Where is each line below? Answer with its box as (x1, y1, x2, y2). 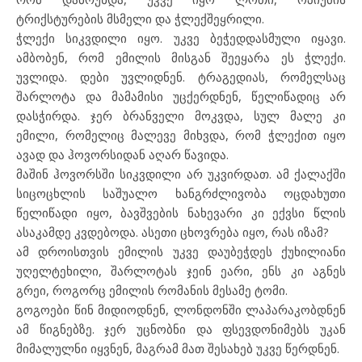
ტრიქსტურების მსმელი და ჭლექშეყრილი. (16, 10, 264, 27)
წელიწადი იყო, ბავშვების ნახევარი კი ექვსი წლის (16, 204, 346, 221)
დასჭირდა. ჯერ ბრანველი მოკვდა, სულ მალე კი (16, 107, 346, 124)
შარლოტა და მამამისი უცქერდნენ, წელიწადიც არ (16, 87, 346, 104)
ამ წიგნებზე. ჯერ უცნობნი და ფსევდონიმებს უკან (16, 320, 346, 337)
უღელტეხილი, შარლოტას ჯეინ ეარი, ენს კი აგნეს (16, 262, 346, 279)
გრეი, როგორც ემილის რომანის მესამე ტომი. (16, 281, 288, 298)
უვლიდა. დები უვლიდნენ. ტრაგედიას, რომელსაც (16, 68, 346, 85)
